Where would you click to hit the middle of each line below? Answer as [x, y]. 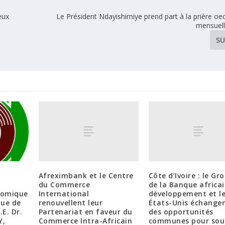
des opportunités [181, 211]
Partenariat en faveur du [85, 211]
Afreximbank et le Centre [86, 175]
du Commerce [64, 184]
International [64, 193]
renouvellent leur [71, 202]
